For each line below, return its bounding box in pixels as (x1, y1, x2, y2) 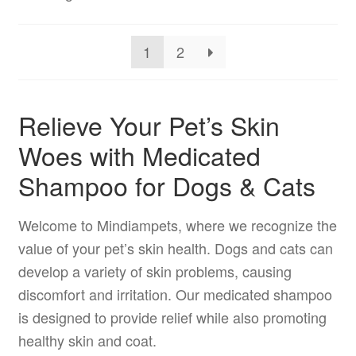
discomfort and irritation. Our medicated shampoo (17, 284, 332, 305)
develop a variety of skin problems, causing (17, 261, 292, 282)
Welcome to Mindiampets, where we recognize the (17, 215, 337, 236)
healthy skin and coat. (17, 330, 157, 351)
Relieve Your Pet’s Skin (17, 106, 280, 143)
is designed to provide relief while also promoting (17, 307, 327, 328)
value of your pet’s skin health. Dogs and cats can (17, 238, 333, 259)
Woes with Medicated (17, 136, 261, 173)
